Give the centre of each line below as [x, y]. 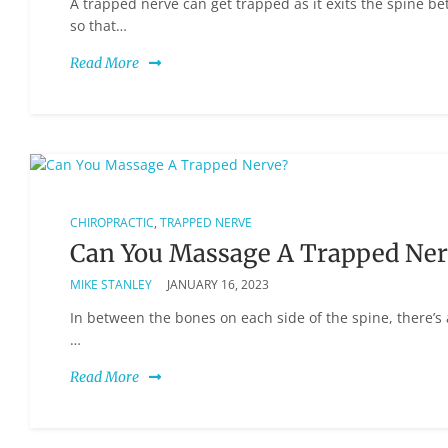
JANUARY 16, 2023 [218, 284]
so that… [98, 25]
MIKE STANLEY [111, 284]
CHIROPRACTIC [112, 222]
